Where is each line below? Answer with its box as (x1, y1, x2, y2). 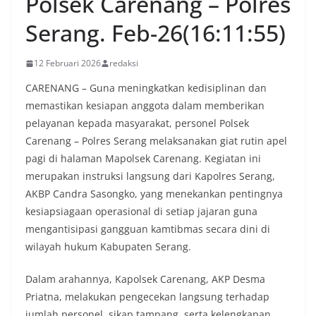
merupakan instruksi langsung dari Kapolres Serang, (25, 169, 275, 183)
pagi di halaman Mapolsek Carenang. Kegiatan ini (25, 152, 261, 165)
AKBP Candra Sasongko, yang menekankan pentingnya (25, 187, 283, 200)
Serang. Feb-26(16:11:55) (25, 18, 286, 48)
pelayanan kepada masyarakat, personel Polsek (25, 116, 249, 130)
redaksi (109, 57, 138, 69)
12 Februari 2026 (34, 57, 101, 69)
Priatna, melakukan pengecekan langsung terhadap (25, 290, 269, 303)
